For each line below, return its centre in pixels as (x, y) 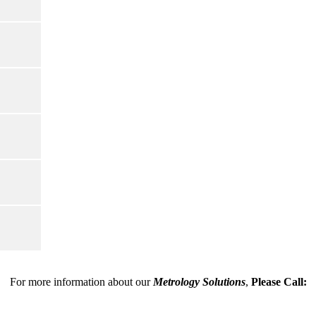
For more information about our (81, 281)
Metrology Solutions (199, 281)
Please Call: (279, 281)
